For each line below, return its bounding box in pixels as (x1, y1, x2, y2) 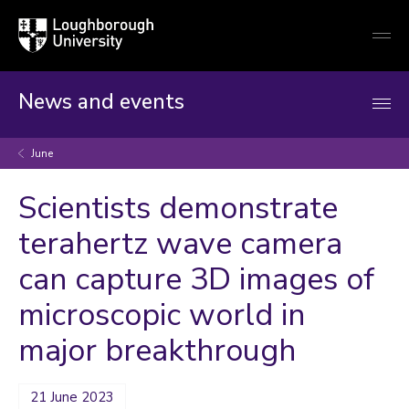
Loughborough (17, 17, 98, 34)
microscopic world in (18, 294, 305, 336)
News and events (18, 88, 184, 116)
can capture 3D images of (18, 258, 374, 300)
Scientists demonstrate (18, 187, 338, 229)
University (17, 35, 71, 51)
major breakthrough (18, 330, 296, 372)
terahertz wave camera (18, 223, 342, 265)
